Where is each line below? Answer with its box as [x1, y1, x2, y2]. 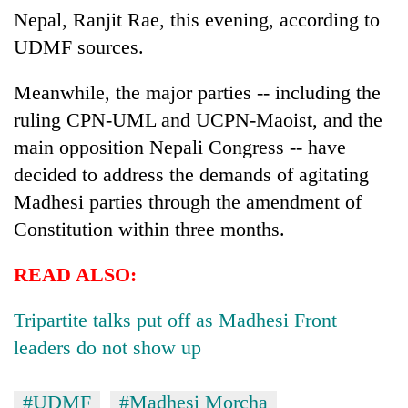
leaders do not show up [14, 335, 201, 359]
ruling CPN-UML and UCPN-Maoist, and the [14, 107, 382, 131]
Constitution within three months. [14, 217, 285, 240]
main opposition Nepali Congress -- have [14, 135, 346, 158]
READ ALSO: [14, 262, 137, 286]
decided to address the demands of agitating [14, 162, 369, 186]
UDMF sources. [14, 35, 144, 58]
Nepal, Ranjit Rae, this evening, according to [14, 7, 380, 31]
